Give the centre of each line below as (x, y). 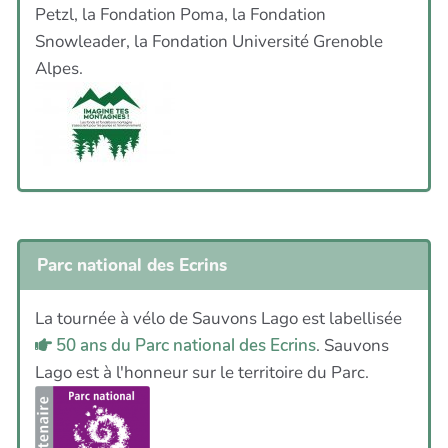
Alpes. (59, 68)
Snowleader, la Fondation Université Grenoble (209, 41)
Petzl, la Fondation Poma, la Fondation (180, 14)
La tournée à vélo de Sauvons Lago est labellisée (218, 319)
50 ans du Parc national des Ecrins (184, 346)
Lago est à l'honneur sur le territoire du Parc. (202, 373)
